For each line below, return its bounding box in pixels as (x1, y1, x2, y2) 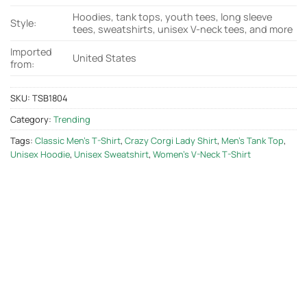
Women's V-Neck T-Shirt (153, 148, 251, 161)
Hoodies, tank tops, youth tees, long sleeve (73, 10, 273, 24)
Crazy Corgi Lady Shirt (125, 134, 217, 147)
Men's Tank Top (221, 134, 284, 147)
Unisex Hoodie (10, 148, 70, 161)
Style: (10, 16, 36, 30)
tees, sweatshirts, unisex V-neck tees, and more (73, 23, 293, 36)
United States (73, 51, 137, 65)
